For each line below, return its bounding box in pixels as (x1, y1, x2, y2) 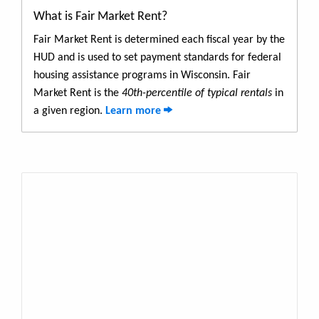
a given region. (33, 105, 105, 117)
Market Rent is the (33, 87, 122, 99)
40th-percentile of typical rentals (122, 87, 272, 99)
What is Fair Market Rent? (33, 9, 167, 23)
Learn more (105, 105, 164, 117)
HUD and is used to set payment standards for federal (33, 51, 281, 63)
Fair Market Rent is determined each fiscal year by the (33, 33, 285, 46)
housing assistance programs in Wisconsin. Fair (33, 69, 251, 81)
